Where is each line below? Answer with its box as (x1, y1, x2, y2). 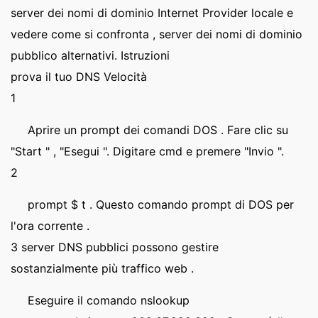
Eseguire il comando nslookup (28, 293, 190, 307)
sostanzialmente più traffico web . (11, 261, 194, 275)
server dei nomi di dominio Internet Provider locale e (11, 6, 293, 20)
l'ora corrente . (11, 219, 89, 233)
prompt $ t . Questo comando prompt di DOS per (28, 197, 294, 212)
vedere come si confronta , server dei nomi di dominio (11, 27, 302, 41)
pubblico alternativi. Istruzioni (11, 48, 170, 62)
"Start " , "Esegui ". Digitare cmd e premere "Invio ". (11, 144, 284, 158)
